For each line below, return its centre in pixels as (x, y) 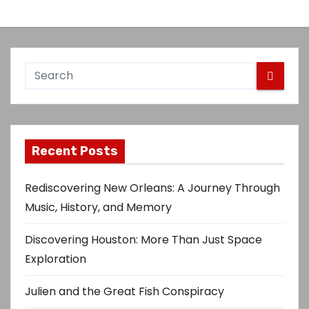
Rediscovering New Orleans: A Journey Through (152, 188)
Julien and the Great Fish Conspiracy (124, 291)
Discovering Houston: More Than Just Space (143, 240)
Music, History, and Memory (98, 207)
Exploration (56, 259)
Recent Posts (75, 151)
